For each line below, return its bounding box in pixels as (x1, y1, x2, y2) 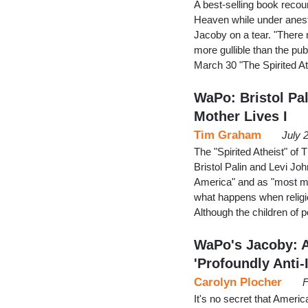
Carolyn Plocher (194, 275, 282, 289)
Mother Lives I (194, 108, 287, 124)
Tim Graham (194, 128, 261, 142)
